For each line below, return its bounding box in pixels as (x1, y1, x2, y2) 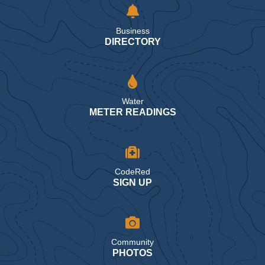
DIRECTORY (104, 37, 161, 47)
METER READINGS (89, 107, 176, 118)
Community (111, 237, 154, 247)
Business (115, 26, 150, 36)
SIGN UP (113, 177, 152, 188)
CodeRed (115, 167, 150, 177)
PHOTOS (112, 248, 153, 258)
